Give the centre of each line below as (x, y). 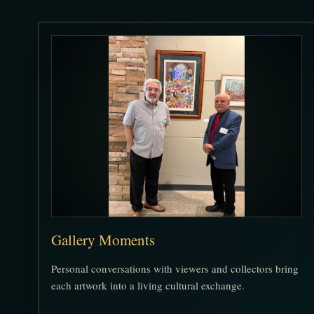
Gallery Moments (103, 240)
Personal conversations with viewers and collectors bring (175, 269)
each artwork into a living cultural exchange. (148, 286)
